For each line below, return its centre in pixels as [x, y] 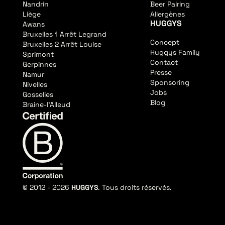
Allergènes [168, 14]
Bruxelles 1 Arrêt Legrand [65, 34]
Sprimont [38, 54]
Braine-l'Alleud [47, 105]
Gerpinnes [40, 65]
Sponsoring [170, 83]
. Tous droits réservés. [135, 187]
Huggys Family [175, 52]
